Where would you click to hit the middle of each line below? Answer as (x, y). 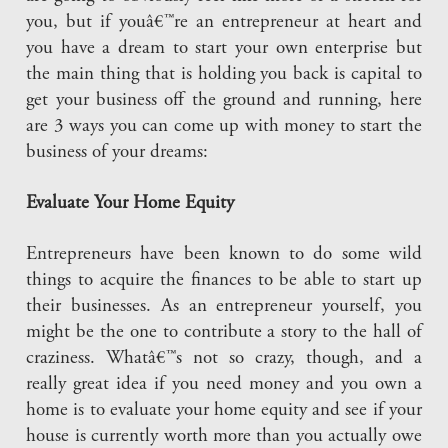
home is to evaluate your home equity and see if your (224, 411)
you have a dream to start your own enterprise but (224, 49)
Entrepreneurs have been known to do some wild (224, 255)
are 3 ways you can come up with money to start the (224, 127)
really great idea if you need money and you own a (224, 385)
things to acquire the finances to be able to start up (224, 281)
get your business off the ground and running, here (224, 101)
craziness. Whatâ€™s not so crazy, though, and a (224, 359)
